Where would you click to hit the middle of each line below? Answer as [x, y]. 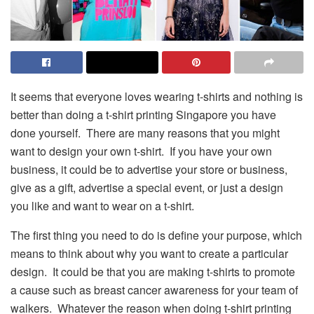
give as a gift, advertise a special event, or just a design [147, 187]
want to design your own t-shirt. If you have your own [141, 151]
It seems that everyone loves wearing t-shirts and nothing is [157, 96]
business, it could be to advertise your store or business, [149, 169]
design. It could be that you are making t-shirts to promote [153, 271]
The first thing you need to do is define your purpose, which [156, 235]
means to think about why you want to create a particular [149, 253]
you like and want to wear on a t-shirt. [102, 205]
